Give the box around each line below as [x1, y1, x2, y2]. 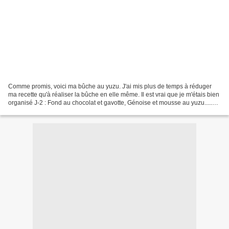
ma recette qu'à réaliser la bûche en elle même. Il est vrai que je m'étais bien [8, 90, 219, 98]
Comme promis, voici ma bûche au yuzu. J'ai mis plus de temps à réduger [8, 82, 212, 90]
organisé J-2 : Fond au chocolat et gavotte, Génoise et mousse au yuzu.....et [8, 99, 217, 106]
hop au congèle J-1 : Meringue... [8, 107, 98, 114]
